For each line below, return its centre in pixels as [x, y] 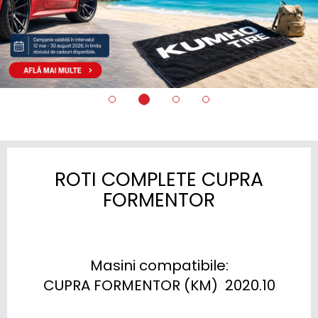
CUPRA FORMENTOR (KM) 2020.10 [159, 285]
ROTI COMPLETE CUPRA [159, 179]
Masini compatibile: [159, 265]
